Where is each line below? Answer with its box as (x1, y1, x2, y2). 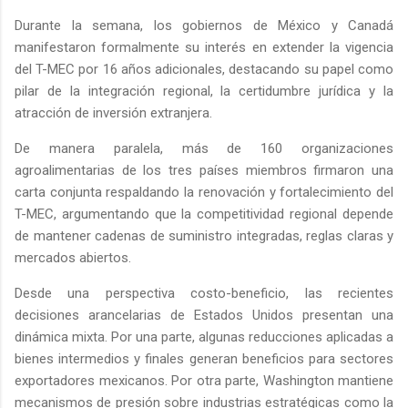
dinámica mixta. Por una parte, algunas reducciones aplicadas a (15, 328, 393, 345)
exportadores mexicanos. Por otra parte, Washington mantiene (15, 372, 393, 389)
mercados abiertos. (15, 249, 131, 266)
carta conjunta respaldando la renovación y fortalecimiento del (15, 183, 393, 200)
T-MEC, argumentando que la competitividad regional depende (15, 205, 393, 222)
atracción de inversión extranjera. (15, 104, 212, 121)
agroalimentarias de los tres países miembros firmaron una (15, 161, 393, 178)
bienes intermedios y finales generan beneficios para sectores (15, 350, 393, 367)
